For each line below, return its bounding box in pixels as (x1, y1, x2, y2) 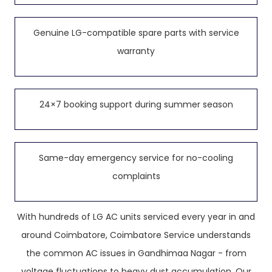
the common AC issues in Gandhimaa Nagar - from (25, 247, 246, 259)
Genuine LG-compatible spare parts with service (33, 27, 239, 39)
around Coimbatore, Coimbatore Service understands (21, 229, 251, 241)
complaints (112, 170, 160, 182)
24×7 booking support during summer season (39, 98, 233, 110)
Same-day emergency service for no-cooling (39, 152, 233, 164)
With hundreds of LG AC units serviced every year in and (17, 211, 255, 223)
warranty (117, 45, 155, 57)
